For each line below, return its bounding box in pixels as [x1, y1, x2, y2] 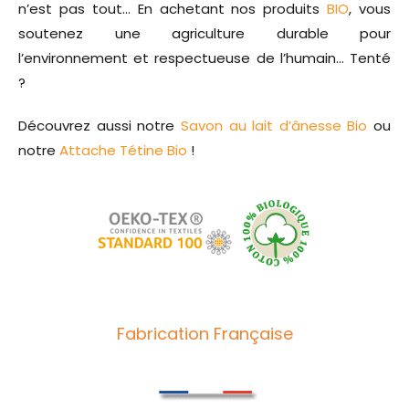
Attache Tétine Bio [59, 140, 187, 160]
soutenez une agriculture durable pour [18, 23, 391, 43]
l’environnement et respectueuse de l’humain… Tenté [18, 47, 391, 68]
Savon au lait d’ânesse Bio [180, 115, 368, 135]
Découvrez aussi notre [18, 115, 181, 135]
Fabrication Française [116, 321, 293, 345]
